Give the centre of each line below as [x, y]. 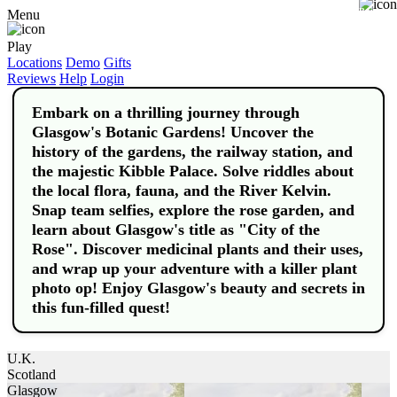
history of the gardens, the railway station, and [192, 152]
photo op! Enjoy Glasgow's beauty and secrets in [198, 288]
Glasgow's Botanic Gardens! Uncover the [173, 132]
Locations [35, 62]
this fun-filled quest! [101, 307]
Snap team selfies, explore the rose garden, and [193, 210]
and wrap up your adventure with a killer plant [195, 269]
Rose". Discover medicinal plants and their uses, [198, 249]
